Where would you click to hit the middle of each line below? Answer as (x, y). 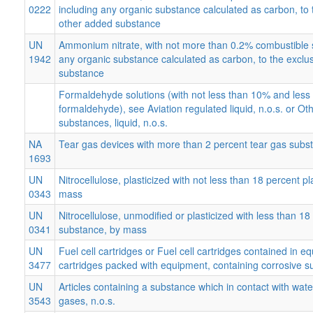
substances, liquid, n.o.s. (113, 122)
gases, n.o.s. (87, 300)
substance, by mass (103, 229)
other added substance (110, 23)
